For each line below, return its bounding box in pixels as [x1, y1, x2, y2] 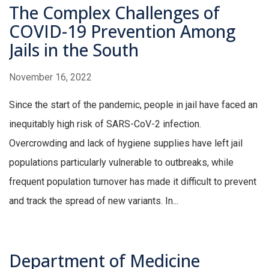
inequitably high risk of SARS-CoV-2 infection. [9, 118, 201, 130]
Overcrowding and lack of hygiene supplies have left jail [9, 138, 243, 150]
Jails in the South [9, 38, 139, 62]
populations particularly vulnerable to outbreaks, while [9, 157, 234, 169]
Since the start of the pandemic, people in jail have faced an [9, 99, 258, 111]
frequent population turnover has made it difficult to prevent [9, 176, 256, 188]
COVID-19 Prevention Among [9, 20, 235, 43]
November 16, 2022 [9, 71, 92, 83]
